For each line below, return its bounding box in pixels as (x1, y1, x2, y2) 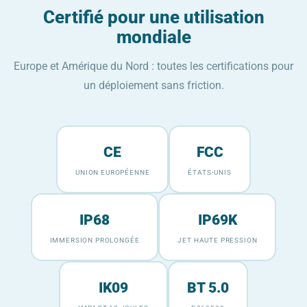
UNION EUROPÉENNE (75, 168, 150, 177)
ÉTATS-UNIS (188, 168, 232, 177)
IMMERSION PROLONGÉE (49, 236, 140, 245)
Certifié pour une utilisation (42, 7, 265, 28)
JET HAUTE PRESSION (177, 236, 258, 245)
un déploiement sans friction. (83, 79, 224, 93)
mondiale (116, 27, 191, 48)
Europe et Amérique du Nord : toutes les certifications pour (14, 60, 293, 73)
